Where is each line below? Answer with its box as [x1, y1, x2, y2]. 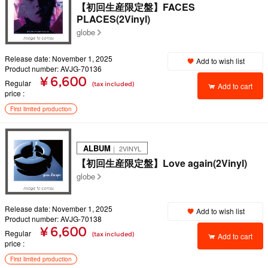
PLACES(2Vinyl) [77, 12, 150, 26]
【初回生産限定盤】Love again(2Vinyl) [77, 156, 247, 170]
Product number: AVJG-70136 [5, 63, 102, 74]
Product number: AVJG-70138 [5, 214, 102, 224]
